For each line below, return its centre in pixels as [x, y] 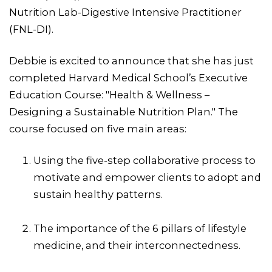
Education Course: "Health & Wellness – [109, 94]
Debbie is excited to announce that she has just [131, 60]
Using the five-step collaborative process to [144, 160]
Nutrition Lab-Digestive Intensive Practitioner [125, 12]
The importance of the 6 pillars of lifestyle [140, 228]
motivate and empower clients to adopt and [147, 177]
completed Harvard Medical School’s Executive [128, 77]
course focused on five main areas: [98, 128]
